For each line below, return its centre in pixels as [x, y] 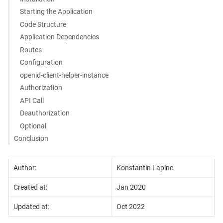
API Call [32, 100]
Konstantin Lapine [145, 167]
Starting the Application [56, 11]
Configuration [42, 62]
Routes [31, 50]
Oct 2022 [130, 206]
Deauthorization [45, 113]
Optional [33, 126]
